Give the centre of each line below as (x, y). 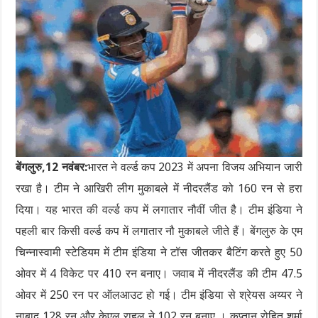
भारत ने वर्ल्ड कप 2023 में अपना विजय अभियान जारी (194, 168)
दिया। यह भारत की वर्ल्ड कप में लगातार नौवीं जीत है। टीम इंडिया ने (159, 210)
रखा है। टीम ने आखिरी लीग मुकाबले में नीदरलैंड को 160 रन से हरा (159, 189)
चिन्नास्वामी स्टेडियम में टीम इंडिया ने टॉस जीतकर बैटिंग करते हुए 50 (159, 253)
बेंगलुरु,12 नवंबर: (51, 168)
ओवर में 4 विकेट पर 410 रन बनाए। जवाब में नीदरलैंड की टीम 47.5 (159, 274)
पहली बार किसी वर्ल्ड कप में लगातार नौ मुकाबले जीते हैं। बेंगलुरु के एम (159, 231)
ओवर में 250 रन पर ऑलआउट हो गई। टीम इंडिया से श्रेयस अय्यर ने (159, 295)
